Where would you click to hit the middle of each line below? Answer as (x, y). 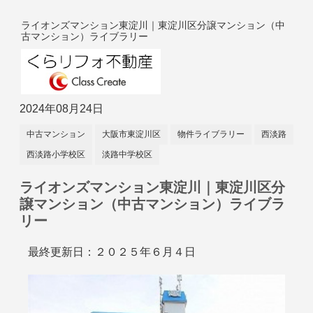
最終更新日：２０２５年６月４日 (114, 252)
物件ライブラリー (211, 134)
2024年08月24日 (61, 109)
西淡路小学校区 (56, 155)
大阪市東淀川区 (131, 134)
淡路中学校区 (127, 155)
